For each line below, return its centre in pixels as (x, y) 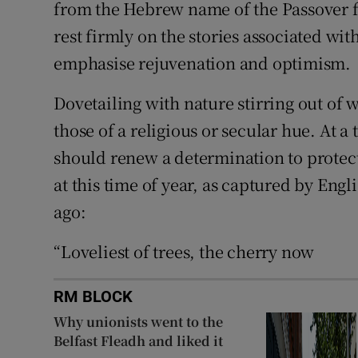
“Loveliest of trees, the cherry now (184, 251)
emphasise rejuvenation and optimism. (203, 62)
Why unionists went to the (139, 321)
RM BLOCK (93, 296)
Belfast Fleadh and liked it (139, 340)
